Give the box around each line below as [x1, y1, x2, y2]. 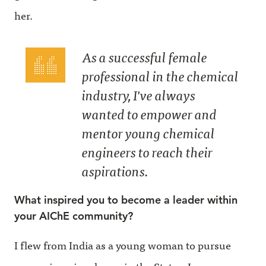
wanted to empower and [82, 102, 217, 125]
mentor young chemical [82, 121, 215, 144]
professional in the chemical [82, 64, 239, 87]
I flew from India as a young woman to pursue [14, 236, 231, 254]
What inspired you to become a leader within [14, 192, 237, 207]
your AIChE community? [14, 208, 133, 223]
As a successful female [82, 45, 207, 68]
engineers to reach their [82, 140, 213, 163]
